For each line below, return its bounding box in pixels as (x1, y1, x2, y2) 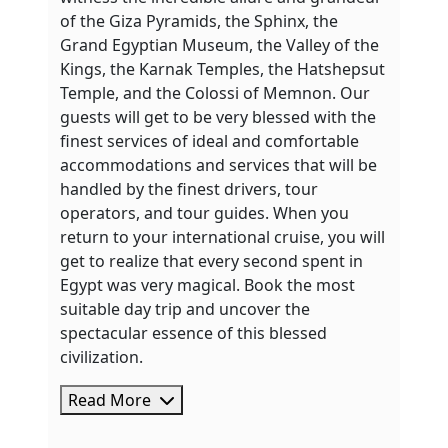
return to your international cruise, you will (60, 226, 385, 248)
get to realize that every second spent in (60, 250, 363, 272)
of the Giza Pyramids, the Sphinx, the (60, 10, 338, 32)
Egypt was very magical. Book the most (60, 274, 355, 296)
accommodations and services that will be (60, 154, 377, 176)
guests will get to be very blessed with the (60, 106, 376, 128)
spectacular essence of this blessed (60, 322, 327, 344)
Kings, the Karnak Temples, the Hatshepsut (60, 58, 385, 80)
